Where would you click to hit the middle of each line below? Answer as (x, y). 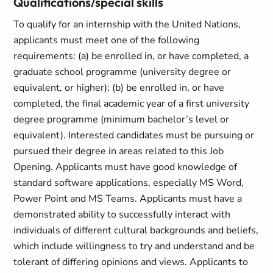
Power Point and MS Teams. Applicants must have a (128, 199)
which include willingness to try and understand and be (134, 246)
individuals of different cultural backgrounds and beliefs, (136, 230)
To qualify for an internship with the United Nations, (127, 24)
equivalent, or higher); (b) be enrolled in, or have (119, 88)
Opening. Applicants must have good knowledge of (126, 167)
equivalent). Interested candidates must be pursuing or (134, 135)
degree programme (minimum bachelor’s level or (122, 119)
